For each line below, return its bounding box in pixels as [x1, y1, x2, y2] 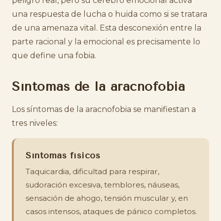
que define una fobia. [12, 51, 96, 60]
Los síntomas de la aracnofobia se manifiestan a [12, 105, 196, 114]
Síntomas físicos [26, 150, 100, 160]
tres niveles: [12, 118, 58, 128]
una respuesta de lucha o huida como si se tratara [12, 9, 207, 19]
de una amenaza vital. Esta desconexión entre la [12, 23, 201, 33]
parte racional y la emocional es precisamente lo [12, 37, 200, 46]
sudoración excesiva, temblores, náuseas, [26, 180, 180, 189]
